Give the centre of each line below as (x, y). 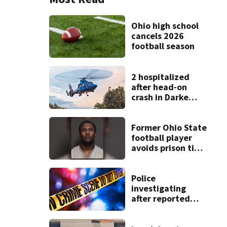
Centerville (154, 219)
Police (143, 178)
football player (161, 137)
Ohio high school (165, 26)
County (146, 107)
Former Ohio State (169, 127)
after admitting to (168, 158)
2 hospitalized (160, 77)
